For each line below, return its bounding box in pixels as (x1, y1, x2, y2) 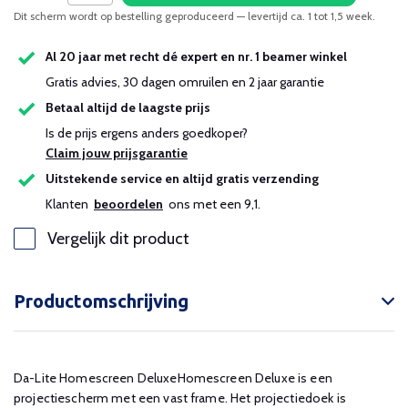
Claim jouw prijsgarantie (46, 145, 188, 161)
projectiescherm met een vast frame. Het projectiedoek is (14, 390, 346, 406)
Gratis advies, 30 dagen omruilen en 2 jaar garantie (46, 74, 324, 90)
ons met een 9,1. (163, 196, 260, 212)
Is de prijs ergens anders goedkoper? (46, 125, 253, 141)
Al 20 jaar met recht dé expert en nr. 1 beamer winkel (46, 48, 347, 66)
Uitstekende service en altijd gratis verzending (46, 170, 319, 188)
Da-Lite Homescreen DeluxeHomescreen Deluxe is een (14, 370, 332, 386)
